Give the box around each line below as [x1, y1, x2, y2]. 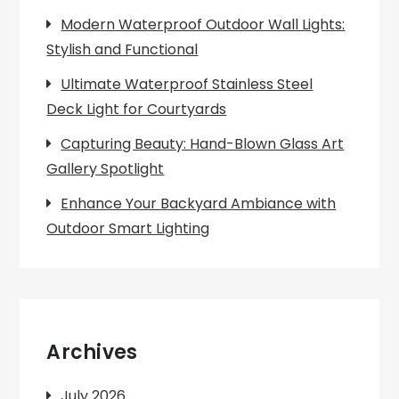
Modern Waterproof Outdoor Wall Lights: [61, 14, 346, 35]
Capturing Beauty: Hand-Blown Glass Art [61, 134, 345, 154]
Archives [46, 338, 138, 366]
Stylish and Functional [46, 39, 199, 60]
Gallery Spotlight [46, 159, 165, 179]
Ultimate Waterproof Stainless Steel [61, 74, 313, 94]
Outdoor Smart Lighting [46, 218, 210, 239]
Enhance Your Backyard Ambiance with [61, 193, 337, 214]
